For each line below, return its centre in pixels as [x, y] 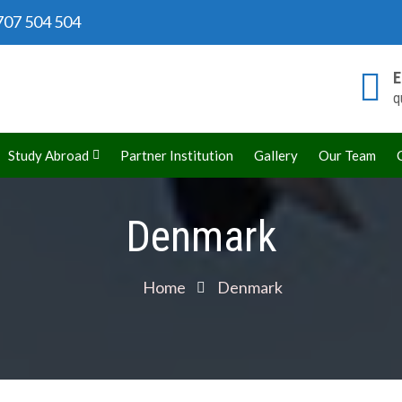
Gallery [276, 155]
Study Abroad [48, 155]
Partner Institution [177, 155]
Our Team [347, 155]
